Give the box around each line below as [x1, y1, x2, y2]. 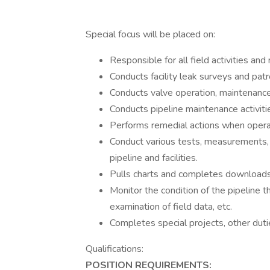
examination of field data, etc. [110, 200, 232, 213]
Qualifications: [86, 242, 143, 256]
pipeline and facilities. [110, 151, 198, 165]
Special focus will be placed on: [86, 28, 215, 41]
